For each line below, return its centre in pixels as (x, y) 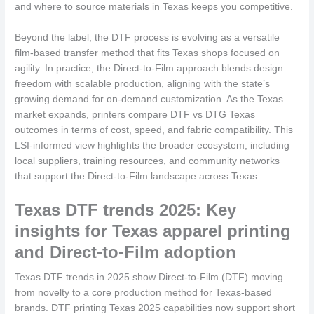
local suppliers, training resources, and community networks (148, 161)
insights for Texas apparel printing (153, 231)
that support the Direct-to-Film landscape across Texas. (138, 176)
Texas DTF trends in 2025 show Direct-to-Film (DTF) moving (149, 277)
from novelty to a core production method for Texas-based (144, 292)
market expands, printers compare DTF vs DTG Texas (135, 114)
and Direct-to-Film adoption (126, 252)
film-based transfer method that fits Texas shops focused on (148, 53)
